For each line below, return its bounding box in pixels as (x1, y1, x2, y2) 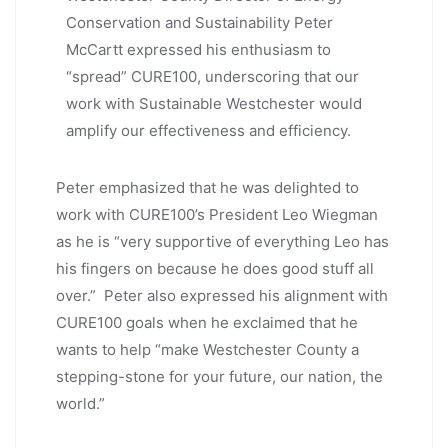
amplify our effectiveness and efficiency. (66, 120, 351, 140)
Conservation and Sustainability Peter (66, 12, 333, 32)
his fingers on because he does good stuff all (56, 258, 374, 278)
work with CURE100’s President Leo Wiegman (56, 204, 378, 224)
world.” (56, 393, 105, 413)
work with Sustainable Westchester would (66, 93, 362, 113)
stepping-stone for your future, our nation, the (56, 366, 383, 386)
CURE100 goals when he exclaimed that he (56, 312, 358, 332)
